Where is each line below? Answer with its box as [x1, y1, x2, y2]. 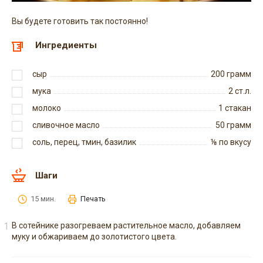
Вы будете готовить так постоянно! [12, 16, 148, 26]
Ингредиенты [35, 40, 97, 51]
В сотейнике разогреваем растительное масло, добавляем [12, 221, 241, 231]
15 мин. [31, 194, 56, 204]
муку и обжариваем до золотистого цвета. [12, 232, 177, 242]
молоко [32, 103, 61, 113]
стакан [223, 103, 251, 113]
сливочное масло [32, 120, 100, 130]
